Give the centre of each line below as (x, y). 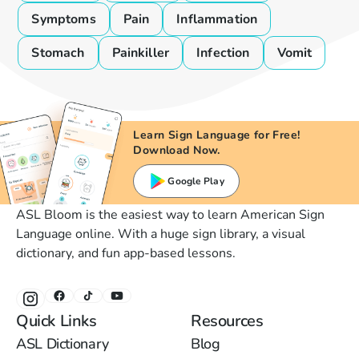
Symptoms (64, 20)
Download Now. (177, 151)
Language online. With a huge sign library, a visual (161, 234)
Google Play (196, 182)
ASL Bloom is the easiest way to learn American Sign (170, 215)
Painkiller (141, 53)
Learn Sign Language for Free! (217, 135)
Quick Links (56, 321)
